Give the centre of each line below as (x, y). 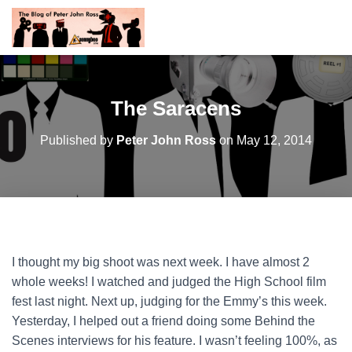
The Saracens (176, 108)
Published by (78, 140)
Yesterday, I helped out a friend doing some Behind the (163, 321)
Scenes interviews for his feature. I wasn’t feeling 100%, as (174, 341)
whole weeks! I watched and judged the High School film (169, 282)
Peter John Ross (166, 140)
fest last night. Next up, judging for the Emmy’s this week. (169, 301)
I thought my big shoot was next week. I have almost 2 (161, 262)
